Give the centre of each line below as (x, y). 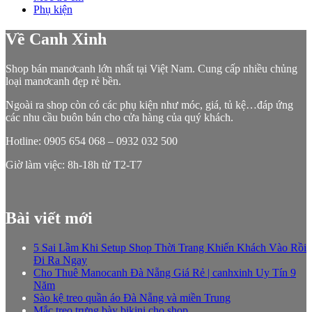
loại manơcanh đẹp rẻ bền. (63, 81)
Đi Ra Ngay (60, 260)
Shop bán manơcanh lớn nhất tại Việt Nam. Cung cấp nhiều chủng (151, 68)
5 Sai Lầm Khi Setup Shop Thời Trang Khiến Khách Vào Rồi (170, 247)
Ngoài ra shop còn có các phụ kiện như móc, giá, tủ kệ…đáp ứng (149, 104)
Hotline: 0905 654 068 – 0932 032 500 (92, 141)
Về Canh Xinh (56, 39)
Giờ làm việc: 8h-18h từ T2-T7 (74, 164)
